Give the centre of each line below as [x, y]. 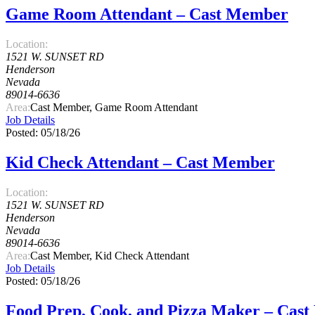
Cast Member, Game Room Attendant [114, 108]
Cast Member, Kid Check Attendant [110, 256]
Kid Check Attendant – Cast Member [140, 163]
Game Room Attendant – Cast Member [147, 14]
